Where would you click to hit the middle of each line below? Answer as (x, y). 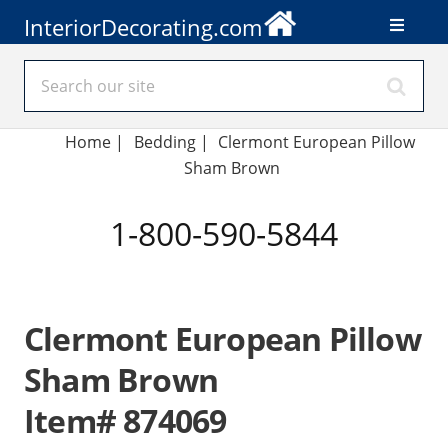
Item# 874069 (125, 420)
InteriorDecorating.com (143, 27)
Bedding (164, 142)
